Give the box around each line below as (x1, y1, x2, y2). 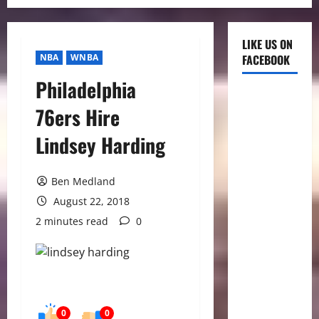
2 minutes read (36, 214, 108, 228)
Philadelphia (36, 75, 136, 104)
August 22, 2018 (50, 194, 130, 208)
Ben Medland (51, 174, 115, 188)
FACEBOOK (241, 51, 290, 68)
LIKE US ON (241, 36, 293, 53)
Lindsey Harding (36, 130, 165, 159)
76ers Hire (36, 103, 120, 132)
